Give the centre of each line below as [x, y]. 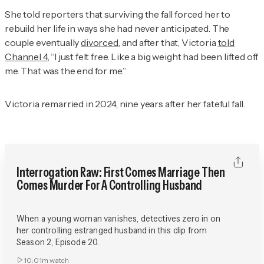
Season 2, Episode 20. [58, 242]
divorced [100, 42]
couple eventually [43, 42]
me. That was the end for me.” [66, 70]
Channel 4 [26, 56]
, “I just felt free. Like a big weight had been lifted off [153, 56]
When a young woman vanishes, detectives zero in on [118, 218]
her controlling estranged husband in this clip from [112, 230]
